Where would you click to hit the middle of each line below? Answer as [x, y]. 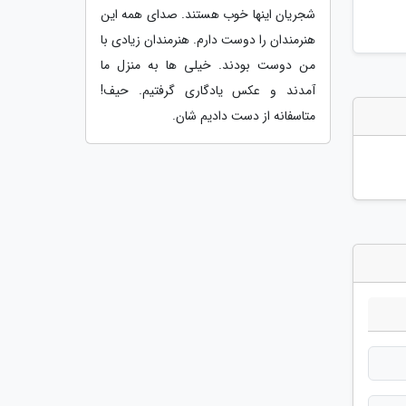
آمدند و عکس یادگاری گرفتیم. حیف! [208, 90]
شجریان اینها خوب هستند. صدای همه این [208, 14]
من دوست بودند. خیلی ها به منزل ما [208, 65]
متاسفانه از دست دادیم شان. [244, 116]
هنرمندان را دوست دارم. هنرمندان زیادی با [208, 39]
